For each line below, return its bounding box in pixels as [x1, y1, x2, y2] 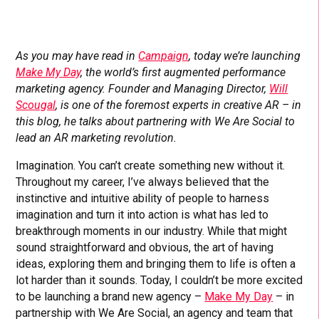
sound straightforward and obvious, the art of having [16, 240, 274, 254]
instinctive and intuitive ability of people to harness [16, 191, 270, 205]
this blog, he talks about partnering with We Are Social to [16, 114, 296, 128]
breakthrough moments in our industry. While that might [16, 224, 288, 238]
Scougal [16, 98, 56, 112]
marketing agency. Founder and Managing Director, [16, 81, 270, 95]
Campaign [138, 48, 189, 63]
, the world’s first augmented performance [80, 65, 286, 79]
